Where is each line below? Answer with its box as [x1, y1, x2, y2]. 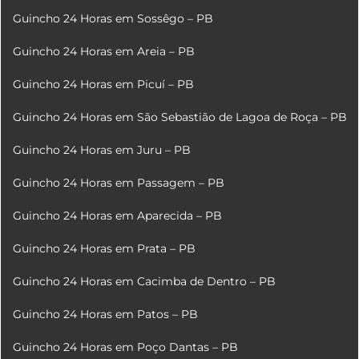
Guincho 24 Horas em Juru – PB [12, 142, 191, 157]
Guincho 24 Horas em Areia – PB [12, 43, 195, 58]
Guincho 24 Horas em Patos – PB [12, 306, 198, 321]
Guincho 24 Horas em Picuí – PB [12, 76, 194, 91]
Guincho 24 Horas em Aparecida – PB [12, 208, 222, 223]
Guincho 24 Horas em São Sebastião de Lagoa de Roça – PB [12, 109, 347, 124]
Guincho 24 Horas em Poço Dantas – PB [12, 339, 238, 354]
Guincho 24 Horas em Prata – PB [12, 240, 196, 256]
